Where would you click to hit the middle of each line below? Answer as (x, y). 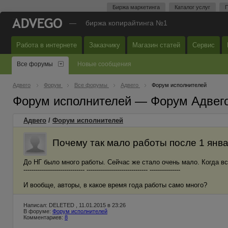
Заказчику (105, 45)
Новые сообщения (104, 64)
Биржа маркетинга (136, 7)
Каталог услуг (192, 7)
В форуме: (38, 211)
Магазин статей (156, 45)
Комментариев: (44, 217)
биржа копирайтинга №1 (126, 23)
